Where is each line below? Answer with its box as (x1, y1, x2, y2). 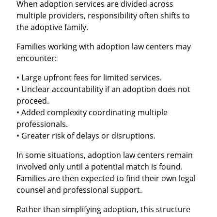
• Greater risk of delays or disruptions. (16, 130, 155, 141)
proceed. (16, 95, 49, 107)
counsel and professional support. (16, 185, 142, 196)
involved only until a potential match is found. (16, 161, 183, 172)
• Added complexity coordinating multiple (16, 107, 168, 118)
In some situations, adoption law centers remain (16, 150, 193, 161)
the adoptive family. (16, 22, 88, 33)
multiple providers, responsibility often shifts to (16, 10, 190, 21)
